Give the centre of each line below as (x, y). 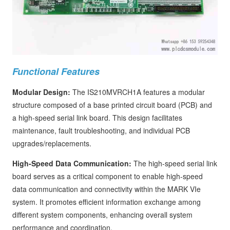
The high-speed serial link (174, 163)
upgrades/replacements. (52, 143)
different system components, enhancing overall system (102, 215)
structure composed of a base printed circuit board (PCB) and (112, 105)
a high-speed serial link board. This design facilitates (97, 118)
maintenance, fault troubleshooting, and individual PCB (101, 130)
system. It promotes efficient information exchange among (107, 202)
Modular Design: (42, 92)
